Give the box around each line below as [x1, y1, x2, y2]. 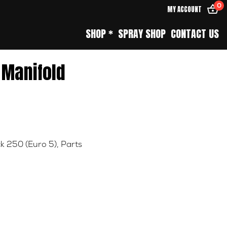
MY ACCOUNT [167, 4, 202, 14]
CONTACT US [171, 26, 219, 42]
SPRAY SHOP [118, 26, 166, 42]
